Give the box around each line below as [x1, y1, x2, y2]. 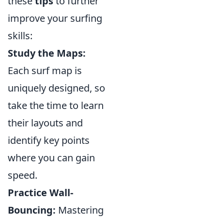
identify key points [8, 134, 90, 147]
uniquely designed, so [8, 81, 105, 94]
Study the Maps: [8, 46, 86, 60]
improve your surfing [8, 12, 102, 25]
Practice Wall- [8, 186, 73, 199]
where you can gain [8, 151, 95, 164]
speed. [8, 169, 37, 182]
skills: [8, 29, 32, 42]
